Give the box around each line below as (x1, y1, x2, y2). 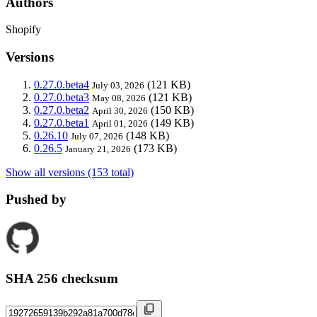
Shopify (6, 23, 41, 36)
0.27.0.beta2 (34, 103, 89, 116)
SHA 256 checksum (6, 270, 118, 286)
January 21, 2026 (65, 143, 131, 154)
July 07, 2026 (71, 130, 123, 142)
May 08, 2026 (92, 92, 146, 103)
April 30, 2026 (92, 105, 148, 116)
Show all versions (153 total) (6, 166, 134, 178)
